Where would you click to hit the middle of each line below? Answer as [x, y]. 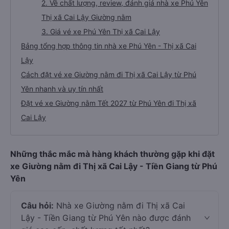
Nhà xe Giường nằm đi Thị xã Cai [119, 205]
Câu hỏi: [37, 205]
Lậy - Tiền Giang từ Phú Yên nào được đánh [106, 218]
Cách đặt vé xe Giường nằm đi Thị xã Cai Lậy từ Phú [109, 74]
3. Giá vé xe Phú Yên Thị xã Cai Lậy [101, 31]
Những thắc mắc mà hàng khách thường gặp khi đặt [112, 154]
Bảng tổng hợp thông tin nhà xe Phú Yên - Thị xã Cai [109, 46]
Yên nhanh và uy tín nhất [62, 89]
